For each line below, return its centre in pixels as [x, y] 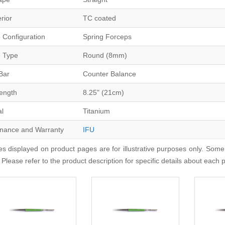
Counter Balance [109, 74]
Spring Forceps [107, 36]
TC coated [99, 18]
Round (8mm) [105, 55]
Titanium [96, 111]
